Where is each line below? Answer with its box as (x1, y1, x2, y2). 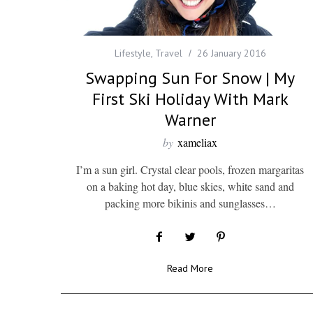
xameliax (177, 135, 217, 150)
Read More (167, 262, 213, 275)
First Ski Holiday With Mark (92, 88, 289, 110)
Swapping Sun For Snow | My (85, 67, 295, 89)
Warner (164, 109, 216, 131)
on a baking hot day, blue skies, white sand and (86, 179, 294, 194)
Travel (154, 47, 182, 60)
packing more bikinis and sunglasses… (104, 196, 276, 211)
